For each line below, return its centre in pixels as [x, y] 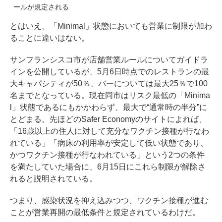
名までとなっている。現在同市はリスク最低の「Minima [110, 95]
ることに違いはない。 [50, 38]
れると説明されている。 [54, 178]
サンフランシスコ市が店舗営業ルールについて [93, 59]
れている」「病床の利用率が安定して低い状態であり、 [109, 143]
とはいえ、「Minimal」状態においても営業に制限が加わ [111, 26]
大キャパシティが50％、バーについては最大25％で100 [109, 83]
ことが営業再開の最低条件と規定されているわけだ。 [105, 212]
